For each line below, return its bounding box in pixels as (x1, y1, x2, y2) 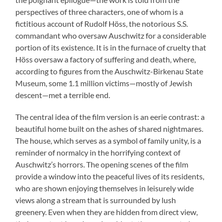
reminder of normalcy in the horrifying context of (15, 148, 181, 158)
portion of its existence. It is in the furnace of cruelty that (15, 43, 207, 53)
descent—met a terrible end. (15, 90, 111, 100)
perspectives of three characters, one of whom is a (15, 7, 184, 17)
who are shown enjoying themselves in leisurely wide (15, 183, 194, 193)
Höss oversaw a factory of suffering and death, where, (15, 55, 196, 64)
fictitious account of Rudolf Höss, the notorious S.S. (15, 19, 188, 29)
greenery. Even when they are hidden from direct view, (15, 207, 198, 217)
